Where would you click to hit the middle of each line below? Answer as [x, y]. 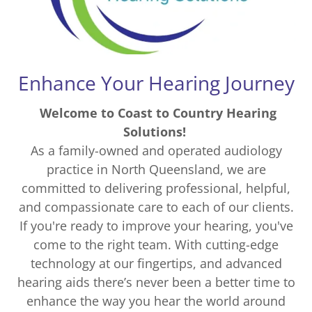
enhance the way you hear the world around [156, 301]
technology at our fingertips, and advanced [156, 263]
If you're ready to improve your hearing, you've [156, 226]
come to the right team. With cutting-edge [156, 244]
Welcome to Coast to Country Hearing [158, 113]
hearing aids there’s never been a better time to [156, 282]
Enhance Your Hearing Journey [156, 83]
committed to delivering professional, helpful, [156, 188]
